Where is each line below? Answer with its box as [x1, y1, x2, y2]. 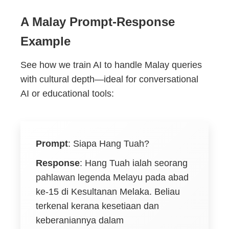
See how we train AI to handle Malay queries [20, 60, 202, 71]
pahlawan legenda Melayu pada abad [36, 172, 189, 183]
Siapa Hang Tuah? [73, 139, 149, 149]
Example [20, 34, 71, 49]
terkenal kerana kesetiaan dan [36, 201, 159, 212]
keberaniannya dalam [36, 215, 124, 226]
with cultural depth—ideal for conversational [20, 74, 198, 85]
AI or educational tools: [20, 88, 114, 99]
